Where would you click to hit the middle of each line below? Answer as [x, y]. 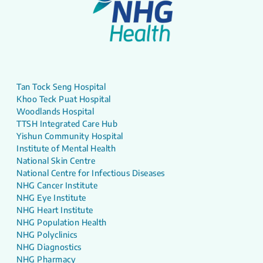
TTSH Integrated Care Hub [67, 124]
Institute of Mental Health [66, 149]
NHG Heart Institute [55, 210]
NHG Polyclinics [47, 235]
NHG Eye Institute [51, 198]
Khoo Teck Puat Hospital [64, 99]
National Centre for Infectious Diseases [91, 173]
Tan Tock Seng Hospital [61, 87]
